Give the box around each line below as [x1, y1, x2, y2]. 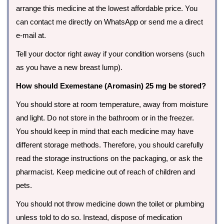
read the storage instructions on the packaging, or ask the [16, 154, 202, 163]
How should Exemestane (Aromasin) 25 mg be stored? [16, 81, 206, 90]
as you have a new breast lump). [16, 63, 122, 72]
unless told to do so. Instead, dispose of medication [16, 213, 182, 222]
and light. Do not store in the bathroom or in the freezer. [16, 113, 194, 122]
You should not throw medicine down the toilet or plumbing [16, 199, 204, 208]
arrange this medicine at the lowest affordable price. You [16, 4, 197, 13]
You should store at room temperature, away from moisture [16, 100, 208, 109]
